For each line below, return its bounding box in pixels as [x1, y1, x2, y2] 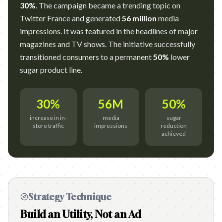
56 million [122, 13, 157, 23]
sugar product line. [20, 65, 82, 74]
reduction [161, 122, 187, 129]
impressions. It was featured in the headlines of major [20, 26, 198, 36]
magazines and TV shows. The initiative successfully [20, 39, 195, 49]
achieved [162, 130, 186, 137]
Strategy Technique [28, 191, 111, 202]
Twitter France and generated [20, 13, 122, 23]
